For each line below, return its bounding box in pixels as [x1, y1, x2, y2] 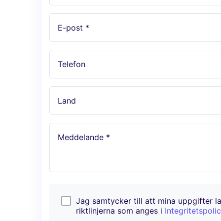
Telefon [58, 59, 85, 70]
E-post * [58, 23, 89, 33]
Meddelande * [58, 132, 110, 143]
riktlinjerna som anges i [76, 206, 165, 216]
